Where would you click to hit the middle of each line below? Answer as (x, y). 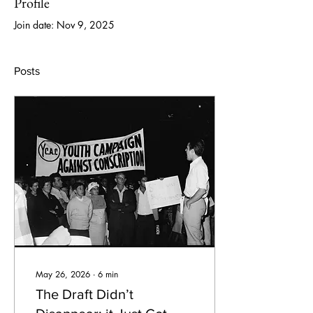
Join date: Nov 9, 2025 (64, 25)
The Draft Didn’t (85, 294)
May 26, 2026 (63, 274)
